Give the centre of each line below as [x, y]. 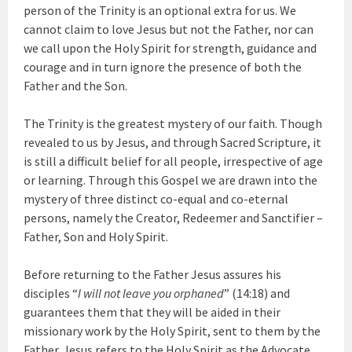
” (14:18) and [257, 293]
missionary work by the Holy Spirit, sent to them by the [172, 331]
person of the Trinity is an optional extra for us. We [160, 10]
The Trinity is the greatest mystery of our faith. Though [173, 123]
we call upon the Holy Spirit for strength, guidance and [170, 48]
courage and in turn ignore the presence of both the [163, 67]
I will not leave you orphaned [151, 293]
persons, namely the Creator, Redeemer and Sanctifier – [174, 218]
